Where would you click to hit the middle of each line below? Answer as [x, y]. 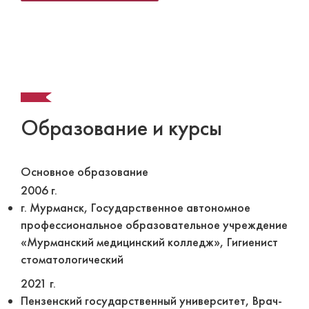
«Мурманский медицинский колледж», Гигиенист [149, 242]
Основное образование [84, 172]
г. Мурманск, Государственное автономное [136, 208]
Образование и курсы [121, 128]
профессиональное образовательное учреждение [154, 225]
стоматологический [72, 259]
